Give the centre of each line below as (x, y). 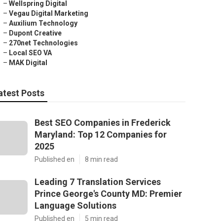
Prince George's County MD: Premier (108, 194)
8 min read (101, 159)
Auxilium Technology (43, 23)
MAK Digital (28, 63)
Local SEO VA (30, 53)
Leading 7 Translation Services (98, 182)
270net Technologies (43, 43)
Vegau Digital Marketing (49, 13)
